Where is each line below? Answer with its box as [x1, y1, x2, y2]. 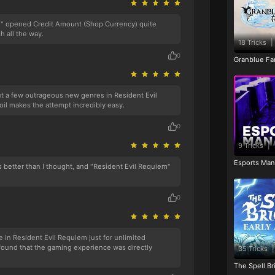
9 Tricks [238, 141, 263, 150]
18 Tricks [238, 37, 266, 47]
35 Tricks [238, 244, 268, 254]
